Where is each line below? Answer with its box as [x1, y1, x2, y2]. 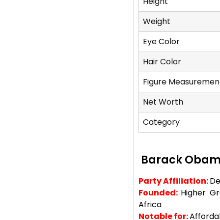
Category [142, 116, 180, 128]
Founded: [138, 187, 178, 199]
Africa [138, 199, 162, 211]
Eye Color [142, 36, 180, 48]
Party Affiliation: [138, 175, 208, 187]
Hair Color [142, 56, 181, 68]
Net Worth [142, 96, 183, 108]
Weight [142, 16, 170, 27]
